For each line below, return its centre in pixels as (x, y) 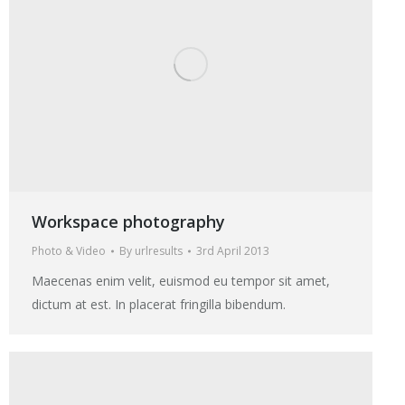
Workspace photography (128, 221)
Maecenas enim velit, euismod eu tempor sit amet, (181, 280)
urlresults (159, 250)
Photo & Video (69, 250)
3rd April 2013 (233, 250)
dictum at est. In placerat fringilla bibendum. (159, 304)
